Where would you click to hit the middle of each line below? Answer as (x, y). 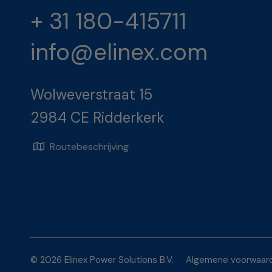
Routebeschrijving (89, 147)
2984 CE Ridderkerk (97, 118)
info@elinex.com (119, 53)
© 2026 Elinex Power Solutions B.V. (102, 260)
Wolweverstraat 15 (91, 95)
